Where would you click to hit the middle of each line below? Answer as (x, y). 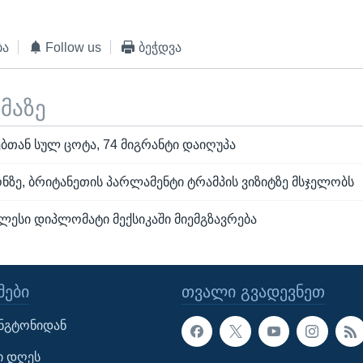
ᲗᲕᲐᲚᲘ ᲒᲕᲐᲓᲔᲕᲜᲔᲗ (253, 291)
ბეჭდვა (160, 47)
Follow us (74, 47)
